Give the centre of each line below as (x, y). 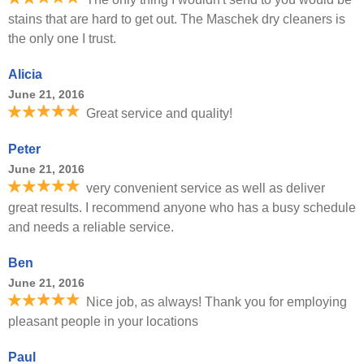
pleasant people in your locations (103, 321)
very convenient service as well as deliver (206, 188)
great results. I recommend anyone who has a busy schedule (182, 208)
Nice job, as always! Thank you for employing (217, 302)
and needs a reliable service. (91, 227)
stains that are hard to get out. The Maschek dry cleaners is (177, 19)
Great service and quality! (159, 113)
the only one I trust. (62, 39)
